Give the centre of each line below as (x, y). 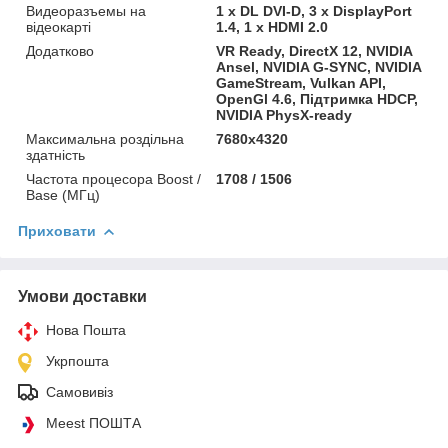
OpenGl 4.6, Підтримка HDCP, (317, 98)
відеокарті (58, 26)
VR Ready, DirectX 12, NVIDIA (314, 50)
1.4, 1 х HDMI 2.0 (272, 26)
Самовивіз (79, 391)
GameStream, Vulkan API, (301, 82)
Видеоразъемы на (86, 10)
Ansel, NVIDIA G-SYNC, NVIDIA (319, 66)
